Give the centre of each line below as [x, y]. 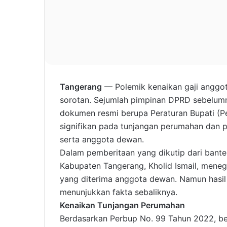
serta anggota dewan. [102, 140]
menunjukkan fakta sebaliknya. [119, 192]
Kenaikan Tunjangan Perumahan [122, 205]
